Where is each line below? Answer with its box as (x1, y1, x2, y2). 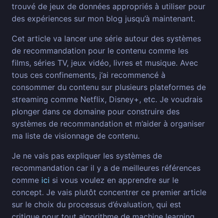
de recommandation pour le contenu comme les (12, 46, 188, 56)
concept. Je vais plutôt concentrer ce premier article (12, 187, 206, 198)
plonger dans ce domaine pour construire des (12, 107, 180, 117)
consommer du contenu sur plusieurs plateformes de (12, 82, 206, 92)
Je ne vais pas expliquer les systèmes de (12, 151, 162, 161)
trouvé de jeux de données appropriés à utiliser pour (12, 1, 205, 12)
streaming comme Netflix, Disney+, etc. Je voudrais (12, 94, 202, 105)
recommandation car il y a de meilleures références (12, 163, 200, 173)
